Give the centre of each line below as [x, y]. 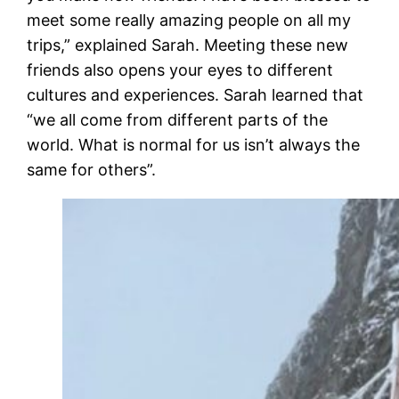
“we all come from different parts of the [178, 119]
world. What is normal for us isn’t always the [194, 144]
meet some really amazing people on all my [189, 20]
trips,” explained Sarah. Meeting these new [188, 45]
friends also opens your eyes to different [180, 69]
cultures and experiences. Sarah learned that [195, 94]
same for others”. [96, 169]
